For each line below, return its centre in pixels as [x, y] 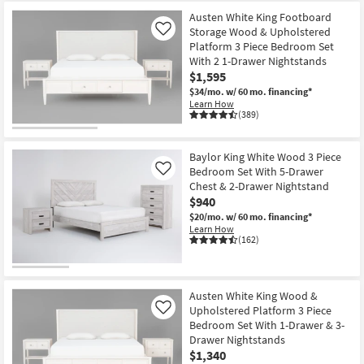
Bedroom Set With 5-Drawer [256, 171]
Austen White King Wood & [253, 296]
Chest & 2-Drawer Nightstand [259, 186]
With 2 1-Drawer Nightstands [258, 61]
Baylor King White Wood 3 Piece [265, 156]
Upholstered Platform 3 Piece [260, 311]
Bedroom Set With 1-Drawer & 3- [267, 325]
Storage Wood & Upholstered [260, 32]
